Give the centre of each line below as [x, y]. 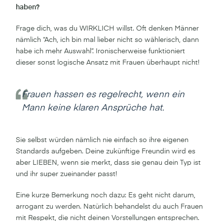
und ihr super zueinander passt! [66, 174]
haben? [28, 7]
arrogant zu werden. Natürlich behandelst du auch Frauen [109, 206]
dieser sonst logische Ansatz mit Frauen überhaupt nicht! [108, 62]
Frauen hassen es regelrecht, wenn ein [103, 94]
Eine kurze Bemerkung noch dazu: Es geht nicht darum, [106, 195]
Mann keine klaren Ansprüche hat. [93, 108]
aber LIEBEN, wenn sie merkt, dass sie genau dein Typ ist [108, 163]
